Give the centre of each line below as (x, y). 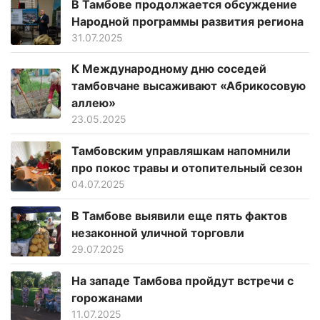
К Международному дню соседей (169, 69)
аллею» (94, 103)
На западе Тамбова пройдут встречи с (182, 280)
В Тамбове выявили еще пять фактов (179, 215)
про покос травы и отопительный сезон (187, 167)
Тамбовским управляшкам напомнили (181, 150)
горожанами (107, 297)
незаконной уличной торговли (158, 232)
